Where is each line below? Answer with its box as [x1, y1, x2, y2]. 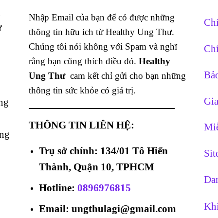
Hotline [38, 182, 72, 193]
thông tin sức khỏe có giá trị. [29, 85, 136, 95]
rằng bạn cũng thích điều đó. [29, 55, 139, 66]
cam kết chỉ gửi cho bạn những [70, 70, 186, 81]
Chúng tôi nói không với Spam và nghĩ [29, 41, 177, 52]
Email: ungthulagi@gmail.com [38, 202, 176, 214]
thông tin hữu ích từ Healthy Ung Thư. [29, 26, 174, 37]
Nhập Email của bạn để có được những [29, 12, 175, 22]
